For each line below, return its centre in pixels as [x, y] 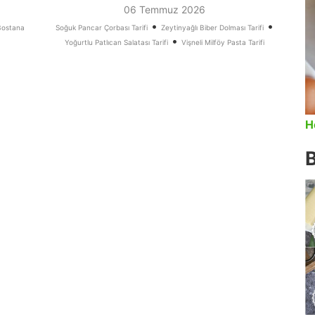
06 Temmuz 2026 [165, 10]
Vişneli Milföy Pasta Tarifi [223, 43]
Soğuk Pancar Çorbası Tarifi [102, 28]
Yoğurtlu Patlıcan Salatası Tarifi [116, 43]
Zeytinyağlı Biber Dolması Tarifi [212, 28]
